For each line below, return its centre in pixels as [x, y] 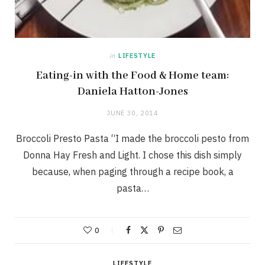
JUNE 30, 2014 [132, 113]
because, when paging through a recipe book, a [132, 171]
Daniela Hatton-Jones [132, 91]
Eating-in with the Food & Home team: [132, 75]
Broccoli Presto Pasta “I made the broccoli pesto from [132, 138]
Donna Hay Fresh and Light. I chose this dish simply [132, 155]
